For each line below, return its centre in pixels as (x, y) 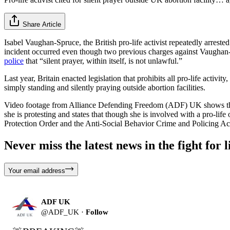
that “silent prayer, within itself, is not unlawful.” (103, 61)
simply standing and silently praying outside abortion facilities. (105, 87)
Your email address (37, 170)
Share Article (42, 24)
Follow (97, 212)
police (14, 61)
